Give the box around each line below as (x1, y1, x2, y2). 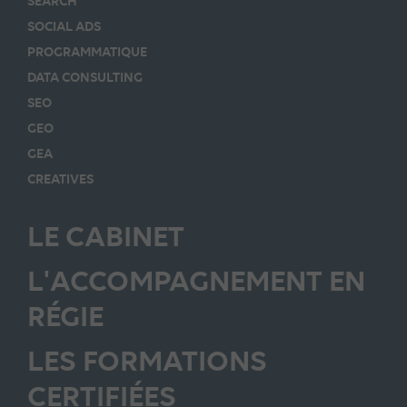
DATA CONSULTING (27, 68, 143, 84)
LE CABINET (27, 218, 184, 253)
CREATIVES (27, 170, 94, 186)
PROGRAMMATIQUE (27, 43, 147, 59)
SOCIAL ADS (27, 17, 101, 34)
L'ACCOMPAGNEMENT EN (27, 263, 365, 298)
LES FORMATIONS (27, 342, 267, 378)
